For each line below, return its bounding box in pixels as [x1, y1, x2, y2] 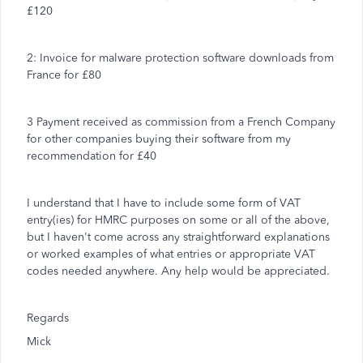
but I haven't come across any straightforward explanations [27, 230, 330, 244]
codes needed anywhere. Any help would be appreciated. [27, 264, 330, 278]
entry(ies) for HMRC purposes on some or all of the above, [27, 213, 330, 227]
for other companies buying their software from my [27, 132, 291, 146]
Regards [27, 311, 69, 325]
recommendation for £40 [27, 149, 156, 163]
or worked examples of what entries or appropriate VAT [27, 247, 315, 261]
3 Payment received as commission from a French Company [27, 115, 335, 129]
